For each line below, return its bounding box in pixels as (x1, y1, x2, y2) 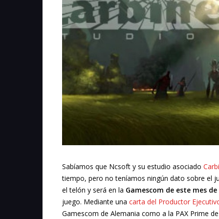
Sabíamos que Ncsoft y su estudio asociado (62, 162, 203, 172)
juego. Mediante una (62, 197, 129, 207)
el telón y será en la (62, 185, 126, 195)
